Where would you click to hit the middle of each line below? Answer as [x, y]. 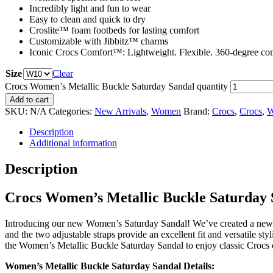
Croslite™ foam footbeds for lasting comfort [114, 30]
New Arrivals [120, 111]
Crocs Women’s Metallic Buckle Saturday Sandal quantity [116, 86]
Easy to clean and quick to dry [87, 19]
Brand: [198, 111]
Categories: [72, 111]
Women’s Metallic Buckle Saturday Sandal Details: [110, 266]
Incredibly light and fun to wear [90, 8]
